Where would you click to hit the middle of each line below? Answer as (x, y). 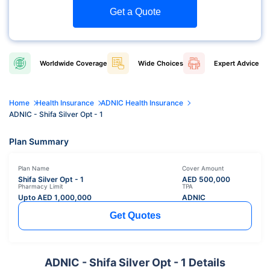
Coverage (91, 63)
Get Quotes (135, 215)
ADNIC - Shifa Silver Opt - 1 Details (135, 262)
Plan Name (34, 168)
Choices (169, 63)
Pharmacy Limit (41, 186)
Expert (224, 63)
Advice (247, 63)
